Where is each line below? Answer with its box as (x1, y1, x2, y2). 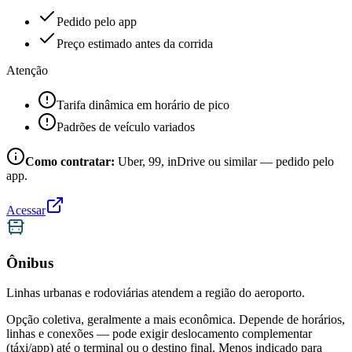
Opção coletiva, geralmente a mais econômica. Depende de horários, (6, 313, 345, 327)
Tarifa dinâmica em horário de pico (57, 97, 229, 112)
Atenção (6, 63, 48, 77)
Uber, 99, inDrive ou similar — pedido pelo (118, 154, 334, 168)
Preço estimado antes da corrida (57, 36, 213, 50)
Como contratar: (25, 154, 115, 168)
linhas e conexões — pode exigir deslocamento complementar (6, 327, 312, 341)
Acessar (6, 203, 46, 217)
